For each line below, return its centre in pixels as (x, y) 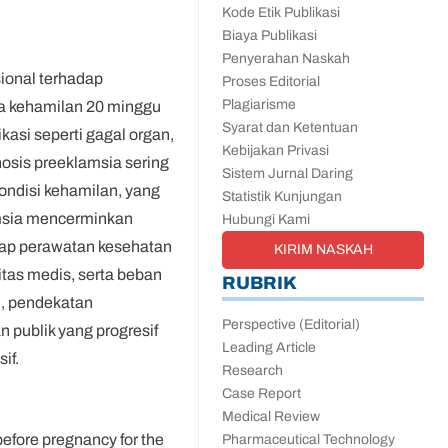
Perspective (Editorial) (291, 324)
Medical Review (271, 416)
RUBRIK (259, 282)
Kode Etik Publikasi (281, 12)
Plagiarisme (259, 104)
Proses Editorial (271, 81)
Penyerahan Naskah (286, 58)
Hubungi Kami (266, 219)
